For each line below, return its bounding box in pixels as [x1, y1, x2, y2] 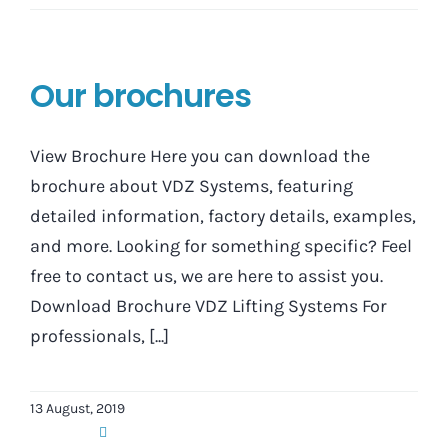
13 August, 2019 [30, 400, 125, 418]
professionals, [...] [30, 325, 169, 348]
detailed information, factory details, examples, [30, 205, 416, 228]
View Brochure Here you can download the [30, 145, 370, 168]
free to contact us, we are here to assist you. [30, 265, 383, 288]
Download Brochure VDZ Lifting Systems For [30, 295, 387, 318]
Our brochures [30, 73, 251, 119]
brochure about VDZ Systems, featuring [30, 175, 353, 198]
